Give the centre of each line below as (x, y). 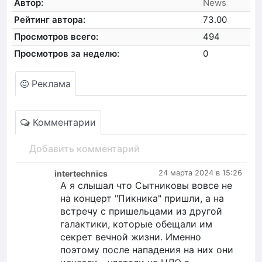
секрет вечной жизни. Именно (131, 237)
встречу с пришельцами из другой (141, 211)
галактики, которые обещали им (136, 224)
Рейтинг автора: (50, 19)
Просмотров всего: (56, 36)
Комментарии (63, 122)
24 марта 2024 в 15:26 (200, 173)
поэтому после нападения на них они (147, 249)
